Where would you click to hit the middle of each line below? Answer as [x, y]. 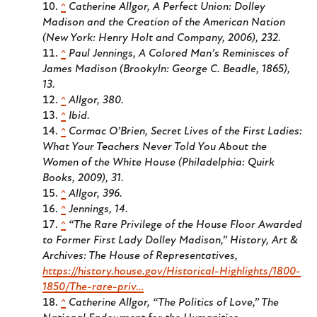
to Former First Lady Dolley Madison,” [136, 240]
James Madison [81, 69]
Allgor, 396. [96, 194]
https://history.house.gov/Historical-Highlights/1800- [172, 271]
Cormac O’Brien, [110, 131]
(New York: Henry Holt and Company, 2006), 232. [162, 38]
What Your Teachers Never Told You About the [155, 147]
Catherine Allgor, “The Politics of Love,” [165, 302]
